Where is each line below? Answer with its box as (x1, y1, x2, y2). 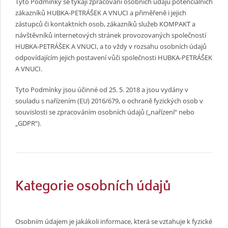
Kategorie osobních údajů (15, 176, 171, 198)
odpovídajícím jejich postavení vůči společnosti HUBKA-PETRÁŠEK (15, 52, 212, 62)
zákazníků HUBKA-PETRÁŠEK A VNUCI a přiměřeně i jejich (15, 8, 186, 17)
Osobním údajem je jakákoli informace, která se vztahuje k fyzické (15, 216, 212, 226)
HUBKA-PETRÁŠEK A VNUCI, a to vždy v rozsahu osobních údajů (15, 41, 207, 51)
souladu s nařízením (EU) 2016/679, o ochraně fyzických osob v (15, 96, 203, 106)
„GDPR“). (15, 119, 41, 128)
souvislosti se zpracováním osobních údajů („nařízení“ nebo (15, 107, 194, 117)
